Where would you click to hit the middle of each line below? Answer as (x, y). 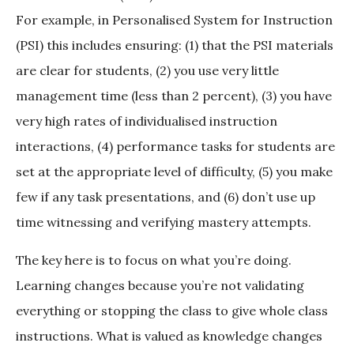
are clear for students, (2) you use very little (147, 71)
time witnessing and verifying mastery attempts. (164, 222)
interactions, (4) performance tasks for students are (175, 147)
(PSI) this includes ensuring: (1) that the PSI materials (175, 45)
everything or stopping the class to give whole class (172, 311)
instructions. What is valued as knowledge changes (169, 336)
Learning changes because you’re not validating (160, 286)
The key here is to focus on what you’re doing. (154, 260)
